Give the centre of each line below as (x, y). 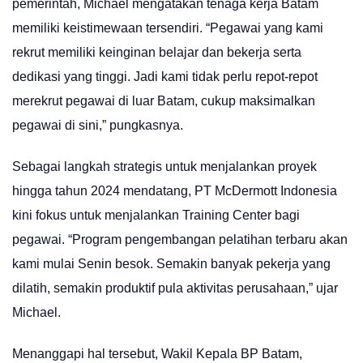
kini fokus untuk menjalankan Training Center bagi (156, 215)
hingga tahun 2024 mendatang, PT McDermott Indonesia (175, 191)
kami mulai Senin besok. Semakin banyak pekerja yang (171, 264)
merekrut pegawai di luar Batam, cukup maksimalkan (164, 100)
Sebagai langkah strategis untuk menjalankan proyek (164, 167)
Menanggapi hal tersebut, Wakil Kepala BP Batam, (157, 354)
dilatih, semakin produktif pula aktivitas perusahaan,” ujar (175, 288)
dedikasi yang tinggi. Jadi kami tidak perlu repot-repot (165, 76)
